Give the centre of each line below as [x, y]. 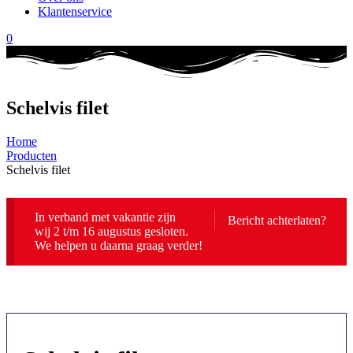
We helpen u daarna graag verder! [118, 246]
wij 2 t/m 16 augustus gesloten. [111, 232]
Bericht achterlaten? [277, 221]
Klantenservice [75, 11]
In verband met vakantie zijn [105, 217]
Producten [32, 156]
